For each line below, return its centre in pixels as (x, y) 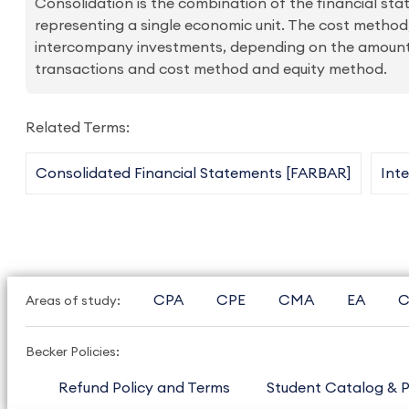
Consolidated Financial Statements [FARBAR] (194, 173)
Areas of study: (73, 301)
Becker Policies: (73, 352)
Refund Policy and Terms (144, 388)
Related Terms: (78, 128)
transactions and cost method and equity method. (211, 69)
